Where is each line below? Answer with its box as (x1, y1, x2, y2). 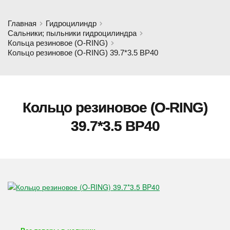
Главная (8, 19, 36, 28)
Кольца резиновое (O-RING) (8, 39, 108, 47)
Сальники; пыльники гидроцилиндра (8, 29, 137, 37)
